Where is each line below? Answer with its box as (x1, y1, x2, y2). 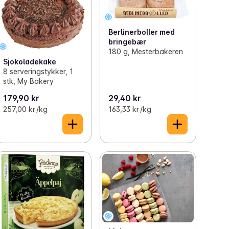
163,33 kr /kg (108, 105, 151, 114)
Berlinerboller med (108, 27, 175, 36)
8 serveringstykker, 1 (3, 66, 74, 76)
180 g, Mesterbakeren (108, 47, 183, 56)
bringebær (108, 37, 146, 46)
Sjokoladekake (3, 57, 57, 66)
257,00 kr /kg (3, 105, 48, 114)
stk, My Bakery (3, 76, 54, 85)
